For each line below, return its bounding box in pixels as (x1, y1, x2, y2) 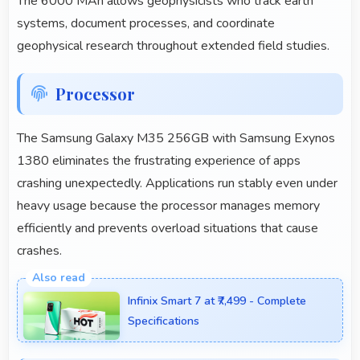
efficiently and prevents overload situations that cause (17, 219, 318, 238)
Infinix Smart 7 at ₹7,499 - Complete (128, 293, 306, 309)
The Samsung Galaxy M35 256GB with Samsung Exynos (17, 129, 335, 148)
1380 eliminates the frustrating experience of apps (17, 152, 301, 170)
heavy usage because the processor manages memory (17, 197, 320, 215)
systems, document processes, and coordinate (17, 14, 275, 33)
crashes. (17, 242, 62, 260)
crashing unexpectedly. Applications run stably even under (17, 174, 337, 193)
